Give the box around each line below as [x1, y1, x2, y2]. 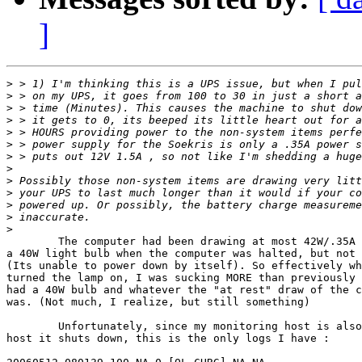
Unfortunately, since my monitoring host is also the [6, 320, 58, 333]
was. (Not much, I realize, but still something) [6, 296, 310, 309]
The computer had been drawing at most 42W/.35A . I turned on [6, 235, 58, 248]
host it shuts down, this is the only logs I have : [6, 332, 330, 345]
